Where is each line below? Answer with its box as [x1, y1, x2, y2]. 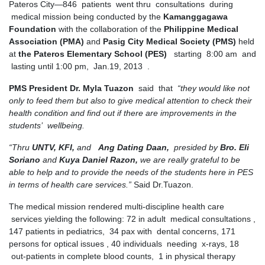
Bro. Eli [220, 143, 249, 152]
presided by [172, 143, 220, 152]
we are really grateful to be [138, 155, 240, 164]
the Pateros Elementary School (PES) [18, 49, 167, 59]
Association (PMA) [9, 37, 84, 46]
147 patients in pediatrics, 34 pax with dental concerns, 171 [9, 227, 235, 236]
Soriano [9, 155, 40, 164]
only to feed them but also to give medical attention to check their [9, 96, 252, 105]
